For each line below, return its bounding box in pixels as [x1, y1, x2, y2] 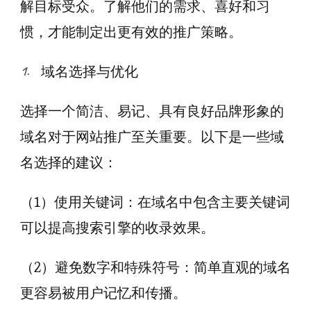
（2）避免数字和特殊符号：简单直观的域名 [20, 258, 291, 276]
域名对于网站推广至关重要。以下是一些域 [20, 128, 284, 146]
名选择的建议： [20, 153, 117, 171]
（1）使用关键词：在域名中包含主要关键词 [20, 193, 290, 211]
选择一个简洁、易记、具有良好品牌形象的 [20, 102, 284, 120]
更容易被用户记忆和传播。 [20, 284, 187, 302]
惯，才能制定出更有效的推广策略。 [20, 23, 242, 41]
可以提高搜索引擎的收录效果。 [20, 219, 215, 237]
